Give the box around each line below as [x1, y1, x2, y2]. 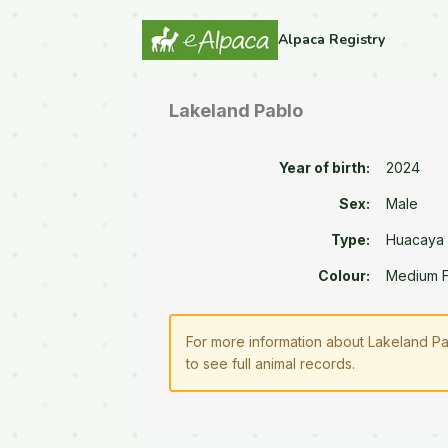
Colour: [318, 267, 371, 285]
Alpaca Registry [278, 30, 385, 49]
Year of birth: [279, 159, 371, 177]
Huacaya [386, 231, 445, 249]
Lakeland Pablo [169, 100, 304, 122]
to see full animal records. [186, 355, 356, 373]
